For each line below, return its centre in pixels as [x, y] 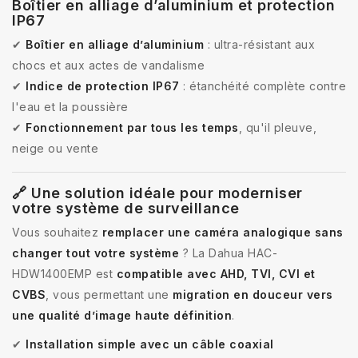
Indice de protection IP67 [103, 86]
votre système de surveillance [126, 208]
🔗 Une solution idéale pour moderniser [157, 193]
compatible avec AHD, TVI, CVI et [216, 273]
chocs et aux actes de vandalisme [108, 65]
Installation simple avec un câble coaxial [150, 344]
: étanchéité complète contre [263, 86]
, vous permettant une [109, 294]
